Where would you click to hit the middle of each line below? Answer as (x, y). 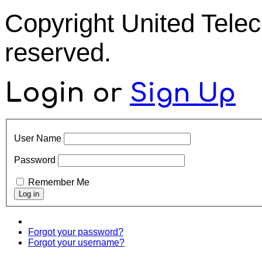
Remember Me (59, 182)
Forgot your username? (76, 242)
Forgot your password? (76, 232)
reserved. (58, 52)
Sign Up (183, 93)
